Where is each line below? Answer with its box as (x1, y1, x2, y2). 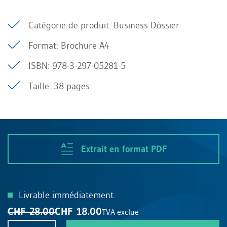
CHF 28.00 (8, 205, 55, 217)
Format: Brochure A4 (28, 40, 109, 51)
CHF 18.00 (55, 205, 102, 217)
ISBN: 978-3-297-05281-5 (28, 60, 126, 71)
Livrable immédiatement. (19, 190, 115, 201)
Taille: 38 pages (28, 81, 90, 92)
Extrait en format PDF (81, 143, 167, 155)
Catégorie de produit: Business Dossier (28, 20, 179, 31)
